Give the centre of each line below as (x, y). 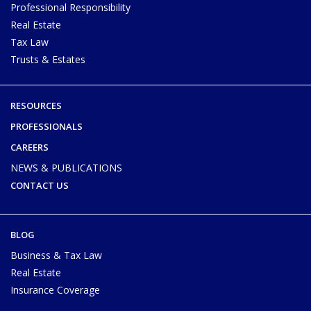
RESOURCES (36, 105)
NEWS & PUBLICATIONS (66, 167)
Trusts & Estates (48, 59)
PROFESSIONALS (47, 126)
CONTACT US (40, 185)
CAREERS (30, 147)
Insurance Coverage (55, 289)
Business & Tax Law (56, 255)
